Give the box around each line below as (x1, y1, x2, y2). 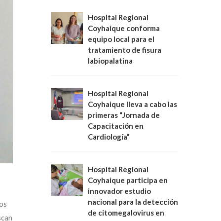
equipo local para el (88, 35, 154, 43)
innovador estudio (88, 186, 151, 195)
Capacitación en (88, 121, 144, 130)
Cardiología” (88, 132, 130, 141)
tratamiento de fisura (88, 45, 161, 54)
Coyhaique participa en (88, 176, 168, 184)
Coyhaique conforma (88, 24, 160, 33)
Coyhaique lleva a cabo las (88, 100, 177, 109)
